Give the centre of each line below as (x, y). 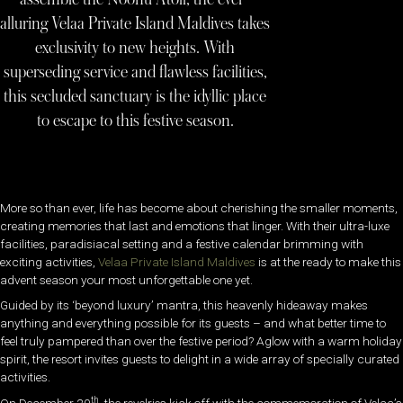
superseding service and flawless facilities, (135, 72)
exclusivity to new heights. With (135, 47)
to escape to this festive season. (135, 120)
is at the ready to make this (328, 261)
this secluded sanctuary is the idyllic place (135, 96)
